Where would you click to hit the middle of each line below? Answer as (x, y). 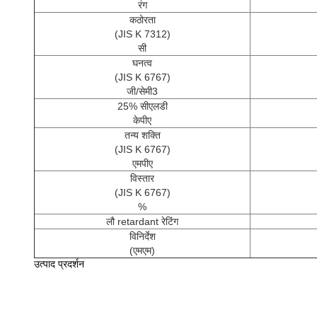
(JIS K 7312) (142, 34)
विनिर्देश (142, 236)
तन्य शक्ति (142, 135)
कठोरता (142, 20)
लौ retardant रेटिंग (142, 221)
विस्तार (142, 178)
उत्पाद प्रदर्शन (59, 264)
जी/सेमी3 (142, 91)
